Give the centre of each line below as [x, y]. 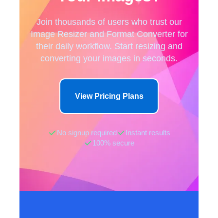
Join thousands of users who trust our [109, 21]
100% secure [114, 143]
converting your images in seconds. [109, 58]
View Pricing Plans [109, 96]
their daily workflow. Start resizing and [109, 46]
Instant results [148, 133]
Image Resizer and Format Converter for [109, 34]
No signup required [87, 133]
